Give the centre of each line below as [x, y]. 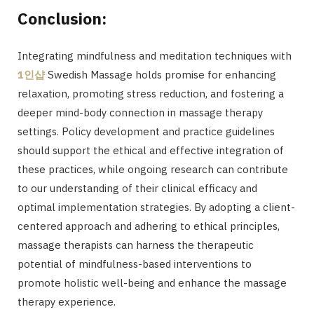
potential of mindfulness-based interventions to [135, 264]
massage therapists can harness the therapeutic [136, 245]
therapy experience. [67, 302]
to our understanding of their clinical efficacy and [137, 189]
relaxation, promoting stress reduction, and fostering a [151, 94]
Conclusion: [62, 19]
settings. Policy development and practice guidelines [146, 132]
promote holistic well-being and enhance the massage [152, 283]
